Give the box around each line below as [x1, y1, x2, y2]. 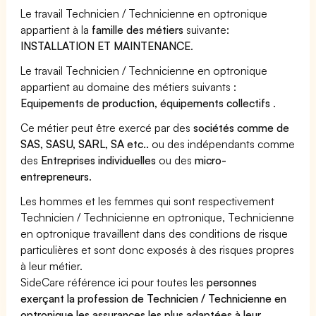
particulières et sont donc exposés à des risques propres [20, 242, 295, 257]
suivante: [183, 22, 230, 37]
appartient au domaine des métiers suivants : [20, 79, 237, 94]
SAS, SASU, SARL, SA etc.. [20, 136, 150, 151]
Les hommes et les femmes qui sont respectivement [20, 193, 275, 208]
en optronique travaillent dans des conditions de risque [20, 226, 288, 241]
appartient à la [20, 22, 92, 37]
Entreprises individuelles [41, 152, 157, 167]
